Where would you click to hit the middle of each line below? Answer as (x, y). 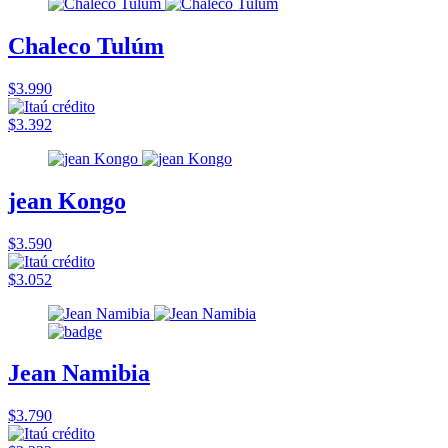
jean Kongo (67, 200)
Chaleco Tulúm (86, 45)
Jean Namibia (79, 373)
